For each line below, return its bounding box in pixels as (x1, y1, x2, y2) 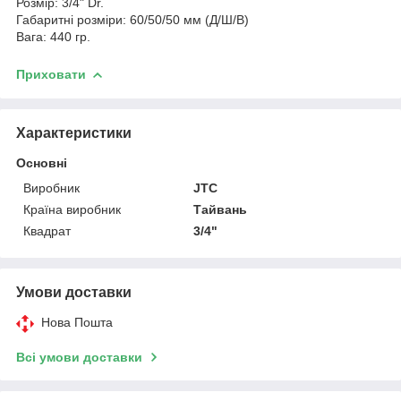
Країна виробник (23, 201, 121, 217)
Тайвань (193, 201, 248, 217)
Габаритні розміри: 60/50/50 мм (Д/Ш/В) (16, 12, 249, 27)
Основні (16, 155, 67, 170)
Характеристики (16, 124, 132, 141)
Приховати (16, 66, 86, 81)
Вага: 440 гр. (16, 29, 90, 44)
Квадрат (23, 223, 71, 238)
